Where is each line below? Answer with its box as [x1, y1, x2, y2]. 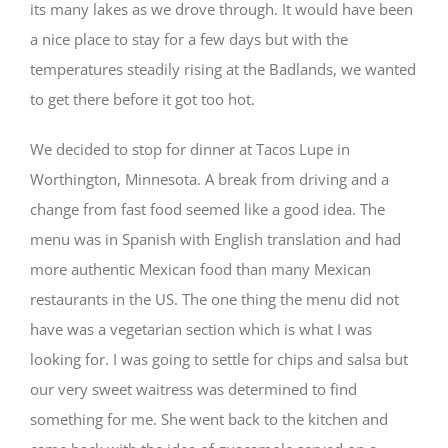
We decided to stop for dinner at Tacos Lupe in [30, 139, 350, 159]
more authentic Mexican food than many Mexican [30, 259, 371, 279]
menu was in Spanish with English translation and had [30, 229, 401, 249]
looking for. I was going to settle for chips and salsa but [30, 349, 408, 369]
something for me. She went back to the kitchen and [30, 409, 388, 429]
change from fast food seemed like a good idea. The [30, 199, 385, 219]
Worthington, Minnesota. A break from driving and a [30, 169, 389, 189]
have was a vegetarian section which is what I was [30, 319, 372, 339]
